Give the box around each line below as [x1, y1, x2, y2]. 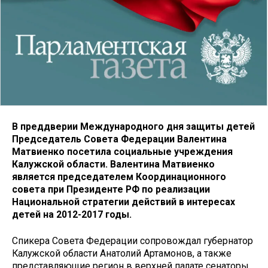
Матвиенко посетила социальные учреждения [12, 145, 233, 157]
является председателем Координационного [12, 170, 226, 182]
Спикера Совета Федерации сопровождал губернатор [12, 235, 253, 247]
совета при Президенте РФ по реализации [12, 183, 210, 195]
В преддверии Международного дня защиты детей [12, 120, 255, 132]
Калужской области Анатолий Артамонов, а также [12, 248, 232, 260]
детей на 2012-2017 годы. [12, 208, 132, 220]
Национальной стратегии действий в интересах [12, 196, 235, 208]
